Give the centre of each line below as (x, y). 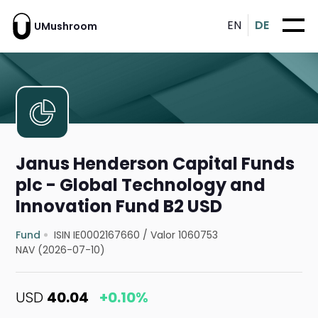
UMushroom (66, 26)
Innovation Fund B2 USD (119, 207)
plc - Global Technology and (141, 185)
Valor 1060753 (185, 235)
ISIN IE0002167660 (97, 235)
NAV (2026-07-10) (61, 250)
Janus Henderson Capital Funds (155, 164)
